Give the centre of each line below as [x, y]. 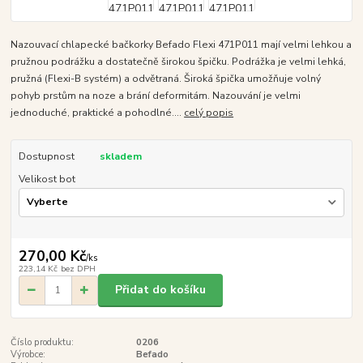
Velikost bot [47, 179]
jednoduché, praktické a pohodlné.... [98, 112]
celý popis [209, 112]
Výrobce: [28, 354]
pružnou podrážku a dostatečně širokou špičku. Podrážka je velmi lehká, [179, 61]
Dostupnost [46, 156]
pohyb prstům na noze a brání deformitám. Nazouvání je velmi [156, 95]
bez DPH [78, 268]
